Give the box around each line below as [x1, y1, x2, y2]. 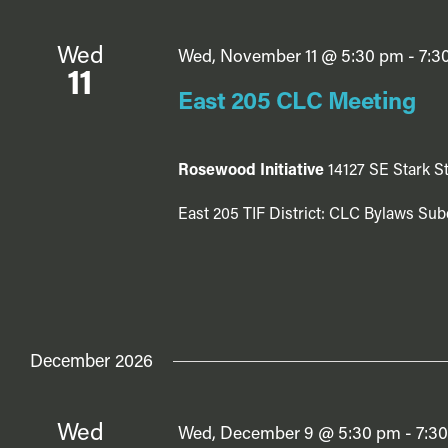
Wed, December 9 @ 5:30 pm [177, 426, 401, 444]
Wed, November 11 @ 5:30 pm [177, 48, 404, 66]
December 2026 [30, 353, 153, 373]
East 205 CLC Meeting [177, 90, 416, 115]
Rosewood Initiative [177, 162, 328, 179]
